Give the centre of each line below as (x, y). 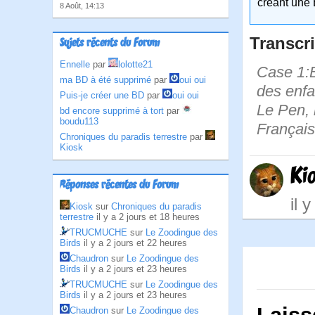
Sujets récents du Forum (110, 44)
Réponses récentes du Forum (119, 186)
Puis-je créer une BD (102, 95)
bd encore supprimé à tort (112, 111)
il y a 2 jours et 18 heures (148, 217)
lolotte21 (135, 64)
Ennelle (75, 64)
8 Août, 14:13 (82, 6)
